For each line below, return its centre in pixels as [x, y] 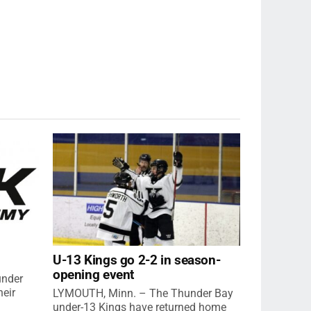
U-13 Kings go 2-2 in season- [137, 260]
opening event [94, 275]
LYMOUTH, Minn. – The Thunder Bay [143, 293]
